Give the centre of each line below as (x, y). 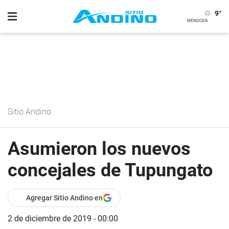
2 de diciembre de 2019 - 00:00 (63, 219)
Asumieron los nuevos (99, 149)
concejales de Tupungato (110, 170)
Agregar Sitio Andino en (64, 198)
